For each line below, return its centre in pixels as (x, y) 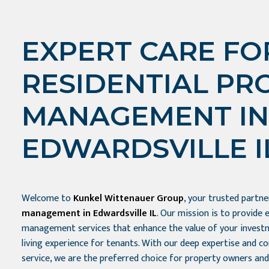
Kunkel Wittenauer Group (128, 198)
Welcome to (47, 198)
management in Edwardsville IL (89, 213)
